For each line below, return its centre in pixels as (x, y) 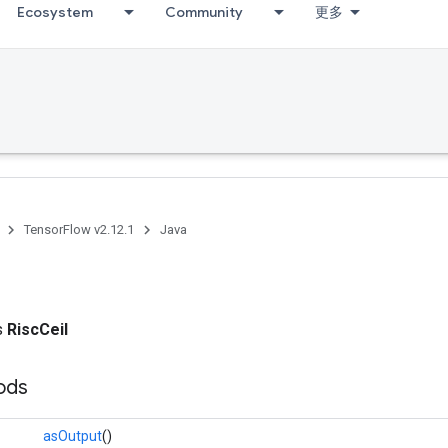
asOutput (72, 436)
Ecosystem (55, 12)
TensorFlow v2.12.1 (79, 229)
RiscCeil (37, 329)
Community (204, 12)
